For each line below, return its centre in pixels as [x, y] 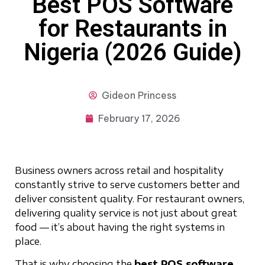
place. [28, 241]
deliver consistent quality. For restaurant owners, [130, 198]
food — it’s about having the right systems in [120, 227]
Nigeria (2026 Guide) [132, 52]
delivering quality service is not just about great [126, 213]
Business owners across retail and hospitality [119, 170]
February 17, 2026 [139, 118]
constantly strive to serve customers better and [127, 184]
